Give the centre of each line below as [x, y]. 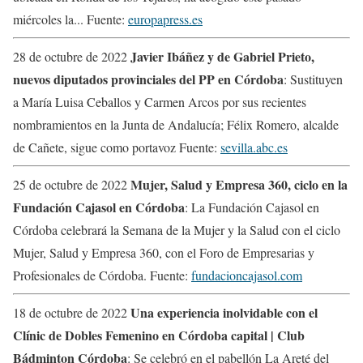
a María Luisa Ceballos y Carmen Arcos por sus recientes [160, 101]
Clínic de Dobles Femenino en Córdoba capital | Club [159, 335]
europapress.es [165, 19]
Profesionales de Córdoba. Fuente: [102, 275]
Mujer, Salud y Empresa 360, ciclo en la [239, 184]
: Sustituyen [313, 79]
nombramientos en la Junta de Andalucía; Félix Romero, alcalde [176, 124]
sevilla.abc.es [254, 147]
